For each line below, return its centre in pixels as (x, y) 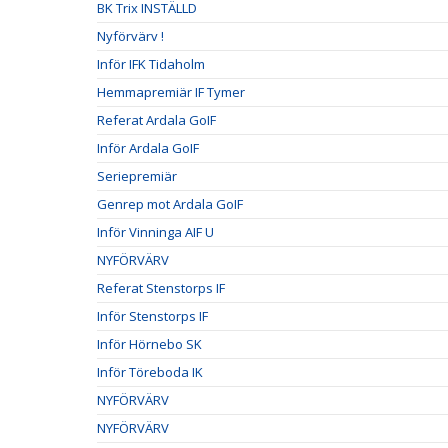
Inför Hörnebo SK (149, 344)
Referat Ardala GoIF (156, 120)
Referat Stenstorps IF (161, 288)
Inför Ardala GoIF (148, 148)
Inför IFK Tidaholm (151, 64)
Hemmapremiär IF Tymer (171, 92)
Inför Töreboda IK (150, 372)
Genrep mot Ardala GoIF (170, 204)
